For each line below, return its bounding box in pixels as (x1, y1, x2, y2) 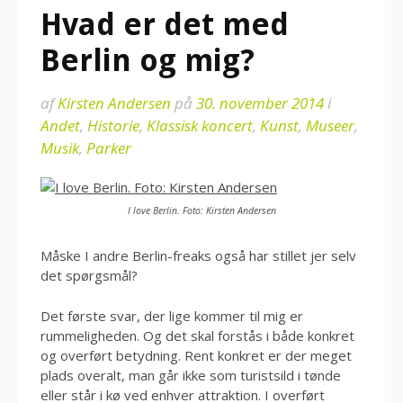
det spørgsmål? (40, 266, 138, 285)
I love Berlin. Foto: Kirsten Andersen (127, 204, 276, 218)
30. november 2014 (196, 93, 324, 113)
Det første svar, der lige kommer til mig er (40, 306, 303, 325)
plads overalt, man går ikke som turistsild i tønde (40, 365, 341, 384)
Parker (86, 138, 131, 158)
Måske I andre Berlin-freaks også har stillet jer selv (40, 246, 356, 265)
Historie (87, 115, 139, 136)
